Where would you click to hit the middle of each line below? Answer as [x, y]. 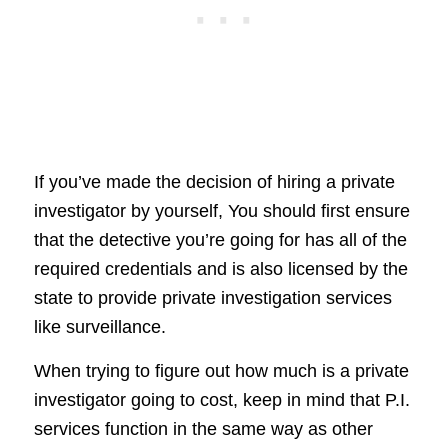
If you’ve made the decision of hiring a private [214, 182]
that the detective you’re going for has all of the [220, 240]
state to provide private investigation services [212, 298]
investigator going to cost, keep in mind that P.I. [221, 400]
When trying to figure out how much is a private [221, 371]
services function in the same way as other [203, 429]
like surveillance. [99, 327]
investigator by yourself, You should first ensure [221, 211]
